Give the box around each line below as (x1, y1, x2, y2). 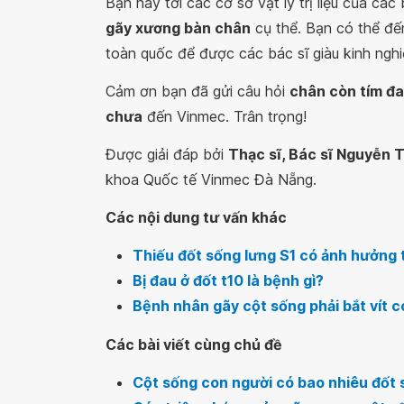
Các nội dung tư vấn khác (106, 208, 287, 226)
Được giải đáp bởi (106, 145, 228, 163)
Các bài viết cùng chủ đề (106, 335, 282, 353)
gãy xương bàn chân (106, 19, 251, 37)
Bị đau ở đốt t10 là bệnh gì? (133, 271, 324, 289)
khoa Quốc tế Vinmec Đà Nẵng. (106, 170, 317, 188)
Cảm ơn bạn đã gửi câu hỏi (106, 82, 289, 100)
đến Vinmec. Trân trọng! (142, 107, 307, 125)
